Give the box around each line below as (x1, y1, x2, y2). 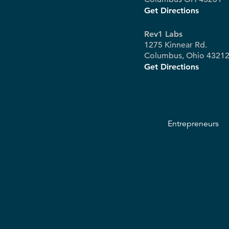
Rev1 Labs (144, 29, 182, 39)
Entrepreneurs (168, 119, 219, 129)
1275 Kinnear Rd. (144, 40, 207, 50)
